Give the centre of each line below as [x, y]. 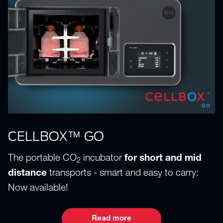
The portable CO [42, 159]
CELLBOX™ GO [56, 136]
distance [27, 174]
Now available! [38, 189]
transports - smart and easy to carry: [123, 174]
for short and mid [163, 159]
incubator [103, 159]
